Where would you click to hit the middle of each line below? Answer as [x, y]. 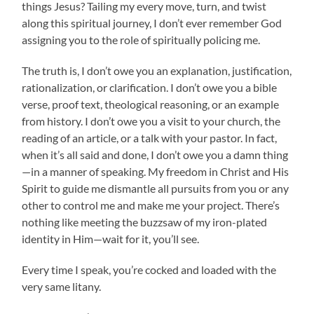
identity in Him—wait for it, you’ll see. [111, 238]
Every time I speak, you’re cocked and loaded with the [149, 269]
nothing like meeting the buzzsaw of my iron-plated [145, 221]
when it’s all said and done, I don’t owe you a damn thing [155, 154]
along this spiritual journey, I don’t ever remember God [152, 22]
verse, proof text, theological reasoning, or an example [151, 104]
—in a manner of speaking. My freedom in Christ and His [156, 171]
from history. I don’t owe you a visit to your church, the [151, 121]
